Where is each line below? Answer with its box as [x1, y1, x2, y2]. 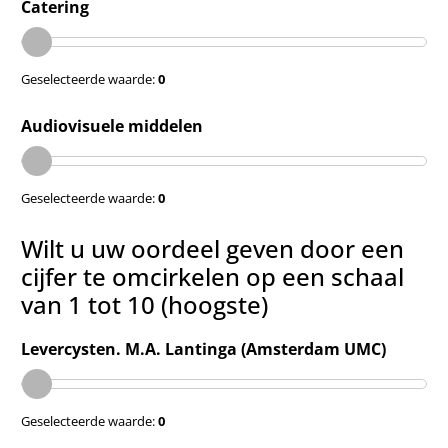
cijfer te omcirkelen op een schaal [21, 259, 404, 293]
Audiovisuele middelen [21, 114, 203, 137]
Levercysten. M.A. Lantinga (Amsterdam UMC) [21, 337, 386, 360]
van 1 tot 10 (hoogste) [21, 287, 268, 321]
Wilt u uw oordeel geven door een [21, 231, 404, 265]
